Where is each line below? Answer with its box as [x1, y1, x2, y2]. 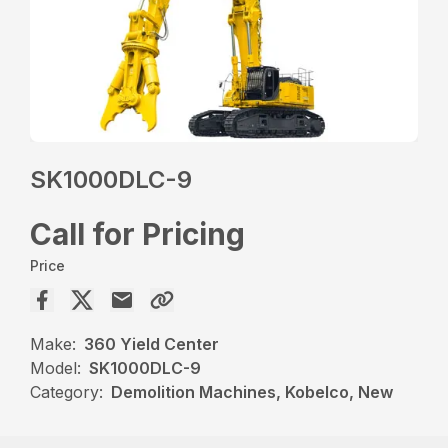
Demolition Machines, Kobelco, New [111, 381, 394, 402]
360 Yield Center [84, 333, 220, 354]
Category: [30, 381, 104, 402]
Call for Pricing [30, 215, 246, 252]
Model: [30, 357, 82, 378]
